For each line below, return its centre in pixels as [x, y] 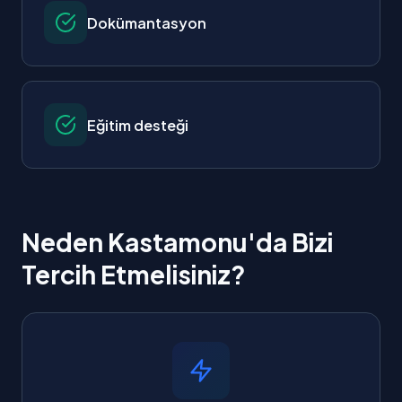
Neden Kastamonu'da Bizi [177, 242]
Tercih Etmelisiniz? [134, 274]
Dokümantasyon [147, 22]
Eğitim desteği [138, 125]
